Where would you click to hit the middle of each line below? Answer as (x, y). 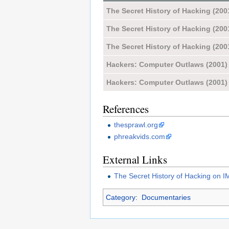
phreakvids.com (140, 137)
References (126, 109)
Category (121, 197)
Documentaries (166, 197)
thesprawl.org (136, 124)
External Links (135, 160)
